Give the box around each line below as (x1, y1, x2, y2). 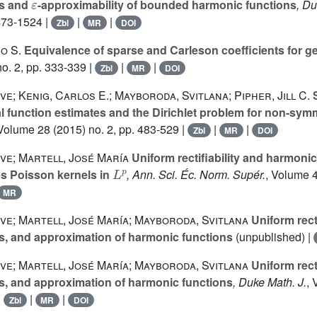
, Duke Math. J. (233, 274, 306, 290)
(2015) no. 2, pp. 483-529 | (50, 121, 188, 137)
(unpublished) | (233, 229, 313, 245)
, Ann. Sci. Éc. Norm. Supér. (126, 166, 265, 183)
